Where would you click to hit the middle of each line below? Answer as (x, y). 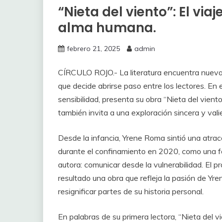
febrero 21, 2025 (93, 49)
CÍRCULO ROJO (85, 73)
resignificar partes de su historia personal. (131, 192)
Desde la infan (83, 138)
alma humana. (107, 28)
